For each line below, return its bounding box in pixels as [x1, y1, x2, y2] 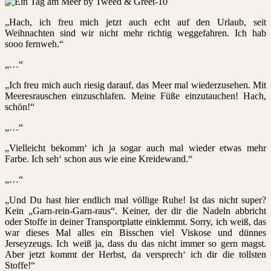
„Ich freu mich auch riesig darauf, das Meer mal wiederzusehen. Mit [5, 79, 266, 90]
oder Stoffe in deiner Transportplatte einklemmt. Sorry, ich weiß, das [5, 216, 266, 227]
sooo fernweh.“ [5, 38, 64, 49]
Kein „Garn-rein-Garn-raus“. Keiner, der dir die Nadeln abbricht [5, 205, 266, 216]
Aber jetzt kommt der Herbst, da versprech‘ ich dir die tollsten [5, 249, 266, 260]
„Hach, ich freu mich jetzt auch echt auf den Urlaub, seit [5, 16, 266, 27]
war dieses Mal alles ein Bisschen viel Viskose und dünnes [5, 227, 266, 238]
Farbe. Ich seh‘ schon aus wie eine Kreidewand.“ [5, 153, 192, 164]
